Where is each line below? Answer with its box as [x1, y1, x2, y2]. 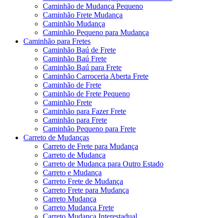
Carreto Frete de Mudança [43, 177, 123, 185]
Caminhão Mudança [43, 19, 105, 28]
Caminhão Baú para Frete [43, 63, 122, 72]
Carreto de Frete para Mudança [43, 142, 138, 150]
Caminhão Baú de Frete [43, 45, 116, 54]
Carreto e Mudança [43, 168, 102, 177]
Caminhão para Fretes [23, 36, 91, 45]
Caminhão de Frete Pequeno [43, 89, 130, 98]
